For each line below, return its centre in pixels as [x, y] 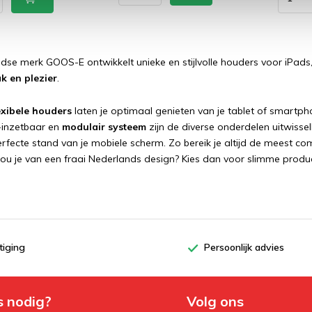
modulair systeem [104, 127]
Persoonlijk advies [244, 247]
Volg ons [215, 301]
